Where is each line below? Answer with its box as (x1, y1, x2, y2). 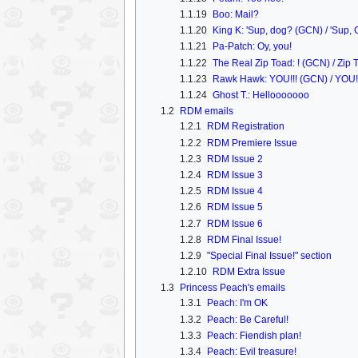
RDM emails (179, 105, 233, 117)
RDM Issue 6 (206, 217, 263, 229)
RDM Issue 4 (206, 185, 263, 197)
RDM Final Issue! (206, 233, 281, 245)
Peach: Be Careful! (206, 313, 288, 325)
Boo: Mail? (212, 9, 259, 21)
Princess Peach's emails (179, 282, 285, 294)
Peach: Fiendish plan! (206, 329, 301, 341)
